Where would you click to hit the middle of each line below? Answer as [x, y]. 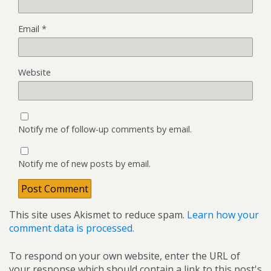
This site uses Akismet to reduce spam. [98, 214]
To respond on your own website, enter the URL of [125, 256]
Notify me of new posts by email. [84, 163]
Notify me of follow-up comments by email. [105, 129]
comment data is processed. [72, 228]
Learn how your [223, 214]
